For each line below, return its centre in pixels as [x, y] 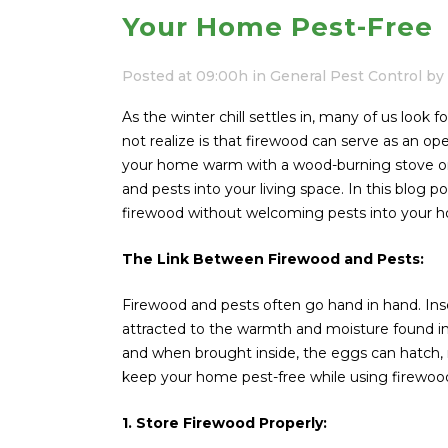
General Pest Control [346, 75]
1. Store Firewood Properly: [224, 422]
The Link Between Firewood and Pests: [273, 258]
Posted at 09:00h [185, 75]
